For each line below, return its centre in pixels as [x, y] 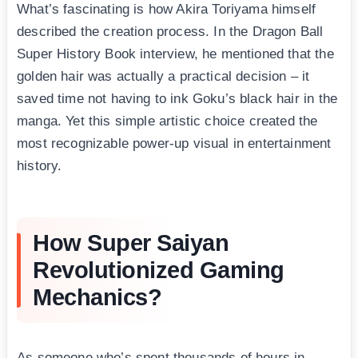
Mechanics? [97, 298]
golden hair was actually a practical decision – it [163, 77]
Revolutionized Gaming [159, 270]
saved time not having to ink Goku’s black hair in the [177, 99]
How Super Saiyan [131, 243]
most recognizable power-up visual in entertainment [174, 144]
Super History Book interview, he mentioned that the [175, 54]
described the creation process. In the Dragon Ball [170, 32]
